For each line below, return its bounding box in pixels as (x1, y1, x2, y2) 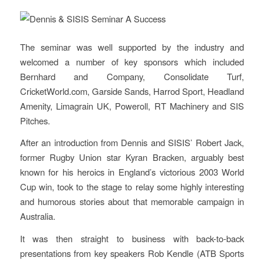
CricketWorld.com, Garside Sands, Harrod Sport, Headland (19, 84, 245, 97)
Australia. (19, 210, 55, 223)
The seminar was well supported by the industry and (19, 40, 245, 53)
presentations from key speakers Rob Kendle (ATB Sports (19, 247, 245, 260)
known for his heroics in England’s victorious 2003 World (19, 166, 245, 179)
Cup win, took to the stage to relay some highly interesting (19, 180, 245, 193)
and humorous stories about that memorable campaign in (19, 195, 245, 208)
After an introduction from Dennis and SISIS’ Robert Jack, (19, 136, 245, 149)
